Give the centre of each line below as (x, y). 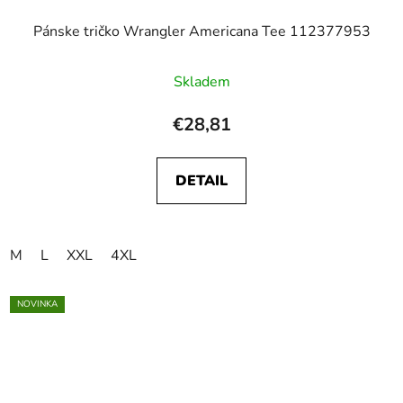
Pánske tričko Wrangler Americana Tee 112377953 (201, 31)
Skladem (201, 81)
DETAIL (201, 180)
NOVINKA (37, 304)
